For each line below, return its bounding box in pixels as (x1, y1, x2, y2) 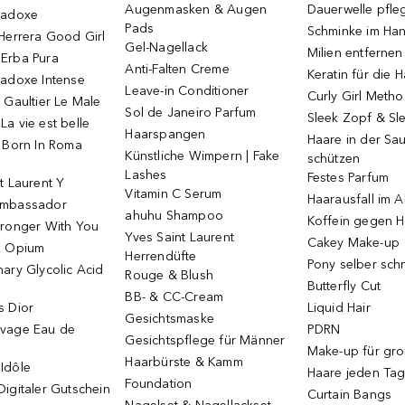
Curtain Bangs (306, 387, 392, 402)
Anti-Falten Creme (125, 61, 230, 77)
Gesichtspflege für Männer (125, 333, 286, 348)
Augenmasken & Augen (125, 2, 268, 17)
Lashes (125, 167, 167, 183)
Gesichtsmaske (125, 311, 215, 326)
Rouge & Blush (125, 268, 214, 283)
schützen (306, 151, 361, 166)
